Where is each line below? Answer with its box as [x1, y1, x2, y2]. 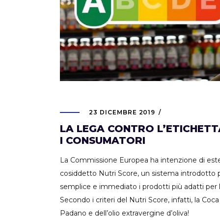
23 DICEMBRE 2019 [89, 109, 156, 116]
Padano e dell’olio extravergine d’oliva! [60, 209, 189, 218]
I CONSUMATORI [60, 135, 145, 146]
